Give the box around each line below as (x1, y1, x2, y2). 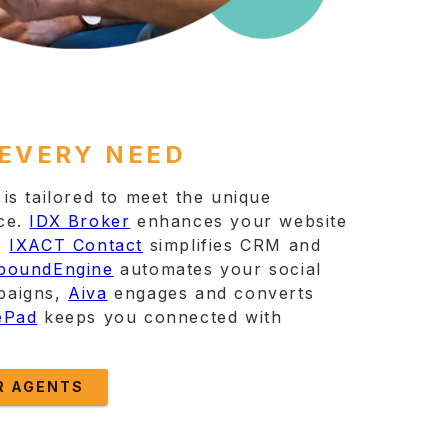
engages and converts (107, 283, 315, 303)
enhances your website (130, 211, 348, 231)
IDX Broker (29, 211, 131, 231)
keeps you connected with (37, 307, 283, 327)
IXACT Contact (9, 235, 144, 255)
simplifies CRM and (143, 235, 322, 255)
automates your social (113, 259, 322, 279)
